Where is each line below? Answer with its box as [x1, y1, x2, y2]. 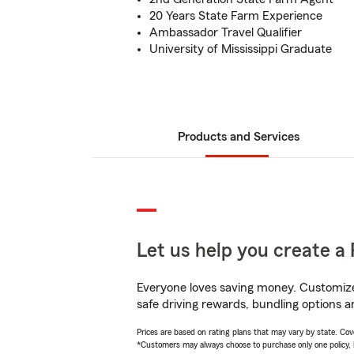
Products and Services [178, 130, 299, 143]
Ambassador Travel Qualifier [149, 26, 302, 39]
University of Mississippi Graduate [149, 43, 332, 55]
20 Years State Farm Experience [149, 9, 322, 22]
